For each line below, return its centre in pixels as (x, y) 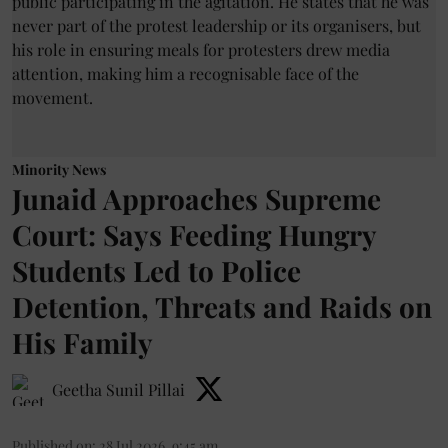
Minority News (59, 169)
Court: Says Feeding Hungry (194, 234)
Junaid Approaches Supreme (196, 198)
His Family (82, 342)
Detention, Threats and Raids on (222, 306)
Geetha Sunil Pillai (118, 389)
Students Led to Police (156, 270)
